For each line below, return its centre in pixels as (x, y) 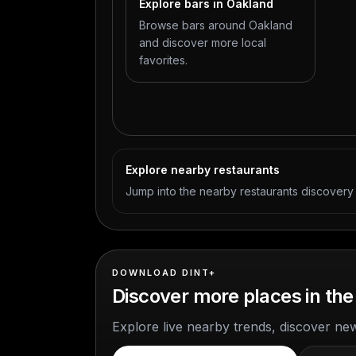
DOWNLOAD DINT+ (164, 273)
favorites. (163, 60)
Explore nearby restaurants (203, 170)
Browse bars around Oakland (216, 25)
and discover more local (203, 43)
